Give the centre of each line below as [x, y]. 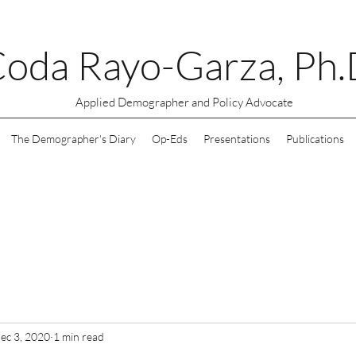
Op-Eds [170, 139]
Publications [315, 139]
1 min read [79, 336]
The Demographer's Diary [74, 139]
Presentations [237, 139]
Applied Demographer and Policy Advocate [185, 102]
